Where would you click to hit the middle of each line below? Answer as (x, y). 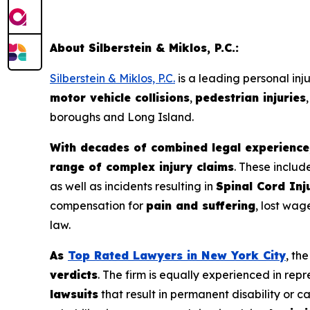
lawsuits (74, 294)
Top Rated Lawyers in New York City (177, 256)
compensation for (98, 206)
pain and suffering (201, 206)
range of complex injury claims (142, 167)
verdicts (74, 275)
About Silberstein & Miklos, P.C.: (144, 48)
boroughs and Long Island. (122, 117)
